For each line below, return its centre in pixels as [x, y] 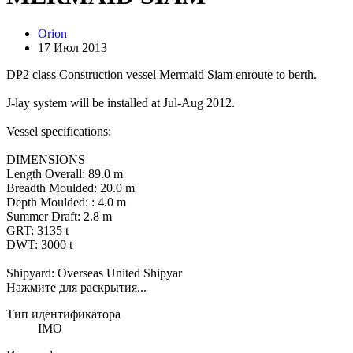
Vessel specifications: [59, 132]
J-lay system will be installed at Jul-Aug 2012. [121, 103]
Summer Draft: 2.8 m [59, 217]
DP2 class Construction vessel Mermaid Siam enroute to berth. [162, 75]
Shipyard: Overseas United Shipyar [94, 273]
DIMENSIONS [46, 160]
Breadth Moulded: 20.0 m [71, 188]
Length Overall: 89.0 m [65, 174]
